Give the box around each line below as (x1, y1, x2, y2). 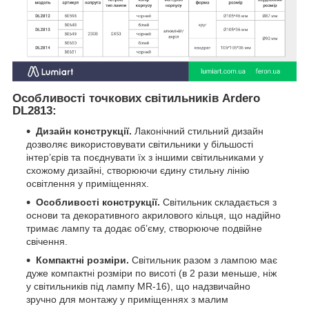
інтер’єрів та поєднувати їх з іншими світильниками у (26, 152, 263, 163)
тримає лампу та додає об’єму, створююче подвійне (26, 223, 262, 235)
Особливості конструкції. (36, 197, 160, 208)
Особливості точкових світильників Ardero (12, 91, 260, 105)
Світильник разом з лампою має (129, 255, 277, 266)
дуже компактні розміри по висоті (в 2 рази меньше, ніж (26, 268, 277, 279)
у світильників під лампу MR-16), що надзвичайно (26, 281, 250, 292)
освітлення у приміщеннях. (26, 178, 149, 190)
